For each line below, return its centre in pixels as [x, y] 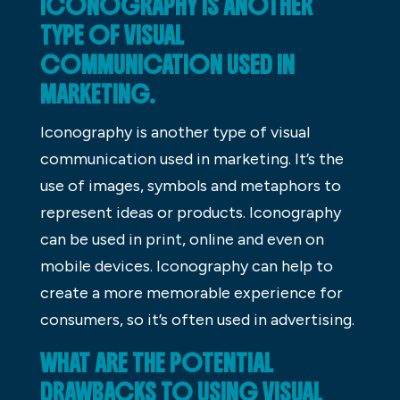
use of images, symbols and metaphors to [190, 185]
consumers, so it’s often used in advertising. [197, 319]
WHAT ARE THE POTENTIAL [156, 363]
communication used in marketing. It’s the [192, 158]
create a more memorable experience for [191, 292]
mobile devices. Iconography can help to [186, 266]
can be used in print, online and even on [182, 239]
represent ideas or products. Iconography [190, 212]
